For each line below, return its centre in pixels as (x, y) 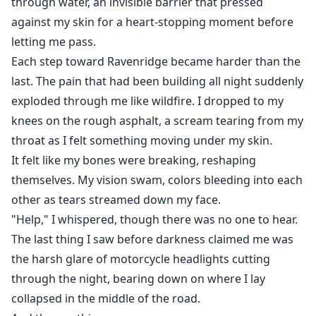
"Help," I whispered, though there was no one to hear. (154, 220)
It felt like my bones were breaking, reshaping (134, 160)
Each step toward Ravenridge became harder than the (156, 62)
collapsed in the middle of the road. (106, 299)
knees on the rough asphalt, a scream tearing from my (157, 121)
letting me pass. (54, 42)
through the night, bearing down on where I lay (138, 279)
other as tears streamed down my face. (116, 200)
